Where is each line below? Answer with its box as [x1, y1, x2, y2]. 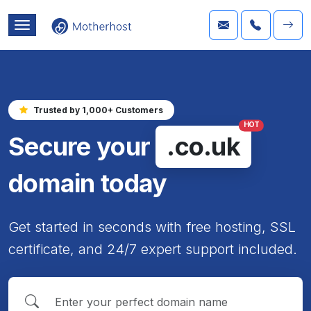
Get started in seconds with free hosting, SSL [8, 218, 296, 235]
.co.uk [167, 131, 241, 162]
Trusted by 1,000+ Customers [33, 104, 163, 115]
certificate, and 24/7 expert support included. [8, 240, 297, 258]
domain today [8, 167, 167, 199]
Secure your [8, 131, 151, 162]
